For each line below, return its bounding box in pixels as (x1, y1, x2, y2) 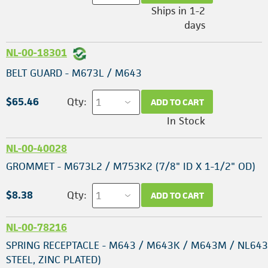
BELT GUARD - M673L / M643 (6, 66, 142, 80)
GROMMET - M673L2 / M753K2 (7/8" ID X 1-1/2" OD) (6, 160, 255, 173)
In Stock (167, 114, 205, 128)
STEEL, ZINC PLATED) (6, 252, 101, 266)
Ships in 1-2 (151, 4, 205, 18)
